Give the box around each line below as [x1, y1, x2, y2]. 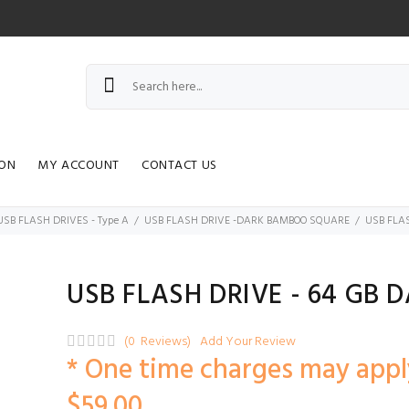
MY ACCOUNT [37, 154, 121, 176]
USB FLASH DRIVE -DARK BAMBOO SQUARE [144, 212, 350, 230]
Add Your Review [199, 331, 296, 352]
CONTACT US [142, 154, 217, 176]
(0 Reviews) [123, 331, 191, 352]
